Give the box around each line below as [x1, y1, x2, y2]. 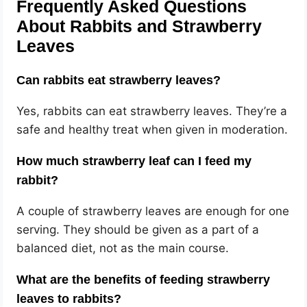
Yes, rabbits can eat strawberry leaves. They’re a [16, 103, 288, 118]
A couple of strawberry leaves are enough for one [16, 204, 290, 218]
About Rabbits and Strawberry [16, 17, 262, 36]
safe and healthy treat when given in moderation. [16, 122, 288, 136]
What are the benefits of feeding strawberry [16, 272, 271, 286]
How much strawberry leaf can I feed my [16, 153, 252, 168]
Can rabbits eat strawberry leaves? [16, 73, 221, 87]
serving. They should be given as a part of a [16, 222, 260, 236]
